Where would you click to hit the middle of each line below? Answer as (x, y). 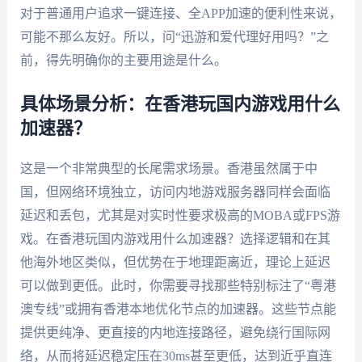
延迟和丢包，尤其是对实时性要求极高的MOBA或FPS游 (180, 216)
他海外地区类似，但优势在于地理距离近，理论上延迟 (175, 263)
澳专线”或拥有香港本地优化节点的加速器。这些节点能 (178, 309)
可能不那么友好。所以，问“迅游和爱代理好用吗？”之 (174, 36)
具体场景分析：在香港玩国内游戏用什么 (180, 105)
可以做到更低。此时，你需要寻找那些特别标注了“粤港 (178, 286)
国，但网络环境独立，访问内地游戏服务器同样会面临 (175, 192)
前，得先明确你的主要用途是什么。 (123, 60)
